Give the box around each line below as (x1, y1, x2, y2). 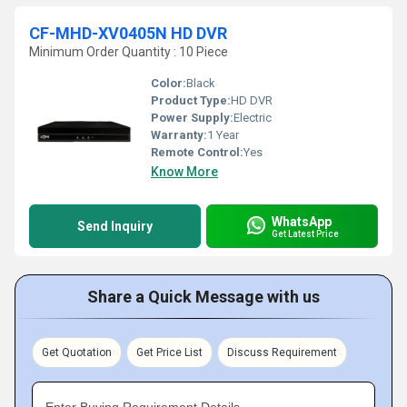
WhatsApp (272, 213, 332, 229)
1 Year (207, 128, 239, 142)
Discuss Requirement (227, 346, 337, 359)
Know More (151, 164, 218, 179)
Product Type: (151, 94, 231, 107)
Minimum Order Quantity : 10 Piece (29, 45, 228, 59)
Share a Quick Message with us (87, 287, 320, 306)
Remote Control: (151, 145, 243, 159)
